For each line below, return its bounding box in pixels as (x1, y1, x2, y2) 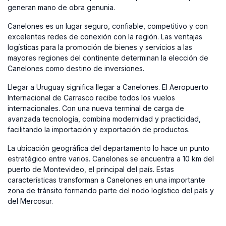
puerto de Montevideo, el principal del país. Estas (8, 165, 174, 174)
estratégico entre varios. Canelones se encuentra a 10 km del (8, 154, 214, 163)
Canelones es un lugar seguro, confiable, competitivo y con (8, 22, 208, 31)
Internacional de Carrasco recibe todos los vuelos (8, 93, 175, 102)
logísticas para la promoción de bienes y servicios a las (8, 43, 192, 52)
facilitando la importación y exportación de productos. (8, 125, 190, 134)
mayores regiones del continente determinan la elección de (8, 53, 208, 63)
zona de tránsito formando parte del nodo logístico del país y (8, 186, 214, 195)
